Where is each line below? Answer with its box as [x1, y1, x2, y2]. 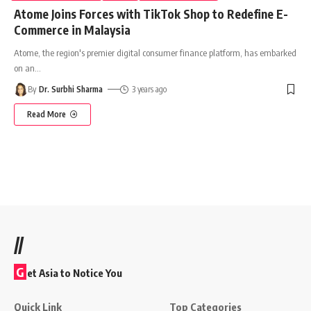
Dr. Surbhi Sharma [39, 83, 103, 94]
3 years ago [131, 83, 167, 94]
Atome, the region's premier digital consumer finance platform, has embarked [14, 47, 296, 58]
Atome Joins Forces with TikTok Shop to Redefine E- [14, 6, 288, 22]
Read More [27, 108, 66, 119]
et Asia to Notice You [27, 266, 122, 279]
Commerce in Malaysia [14, 22, 131, 37]
